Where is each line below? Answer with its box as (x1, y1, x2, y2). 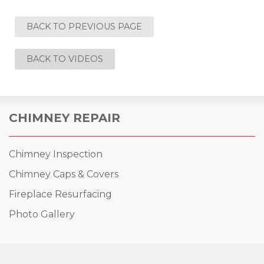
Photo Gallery (9, 209, 75, 220)
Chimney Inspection (9, 148, 103, 160)
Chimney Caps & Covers (9, 169, 118, 180)
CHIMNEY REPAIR (9, 111, 120, 126)
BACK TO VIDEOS (27, 54, 103, 65)
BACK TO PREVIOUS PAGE (27, 21, 142, 32)
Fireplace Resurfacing (9, 189, 112, 200)
